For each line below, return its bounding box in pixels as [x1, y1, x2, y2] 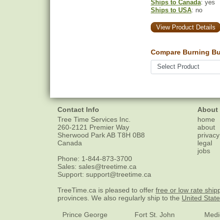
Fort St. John [135, 211, 175, 219]
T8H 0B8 [117, 131, 145, 139]
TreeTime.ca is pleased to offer [57, 186, 156, 194]
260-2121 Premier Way [57, 123, 129, 132]
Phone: [57, 155, 82, 163]
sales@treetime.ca [79, 163, 137, 171]
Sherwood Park [57, 131, 105, 139]
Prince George [62, 211, 108, 219]
